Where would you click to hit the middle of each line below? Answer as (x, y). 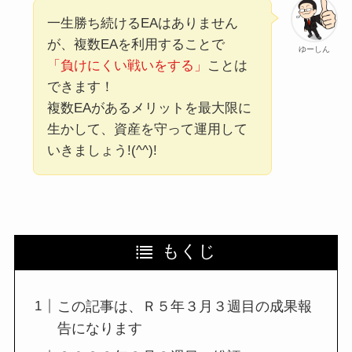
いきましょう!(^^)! (102, 150)
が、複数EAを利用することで (136, 44)
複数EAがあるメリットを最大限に (149, 108)
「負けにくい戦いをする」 (127, 66)
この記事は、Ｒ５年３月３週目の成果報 (184, 306)
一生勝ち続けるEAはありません (142, 23)
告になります (99, 328)
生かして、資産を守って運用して (147, 129)
